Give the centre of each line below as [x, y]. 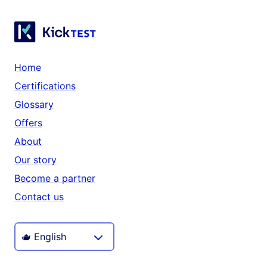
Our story [35, 160]
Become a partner [55, 178]
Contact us [39, 197]
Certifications [45, 86]
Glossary [34, 104]
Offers [28, 123]
